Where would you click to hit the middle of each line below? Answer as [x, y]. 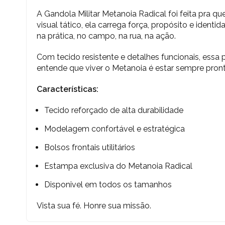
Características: [68, 89]
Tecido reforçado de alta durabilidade [114, 110]
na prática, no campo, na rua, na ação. [106, 36]
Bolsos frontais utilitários [90, 147]
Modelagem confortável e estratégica [115, 129]
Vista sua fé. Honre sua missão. [94, 206]
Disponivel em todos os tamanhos [108, 185]
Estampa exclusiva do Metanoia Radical [118, 166]
